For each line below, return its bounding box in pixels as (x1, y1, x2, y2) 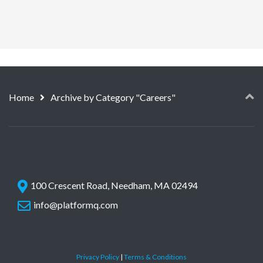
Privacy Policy (76, 252, 119, 261)
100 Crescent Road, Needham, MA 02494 (31, 180, 198, 191)
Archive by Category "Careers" (50, 92, 176, 103)
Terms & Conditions (124, 252, 187, 261)
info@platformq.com (33, 198, 118, 210)
